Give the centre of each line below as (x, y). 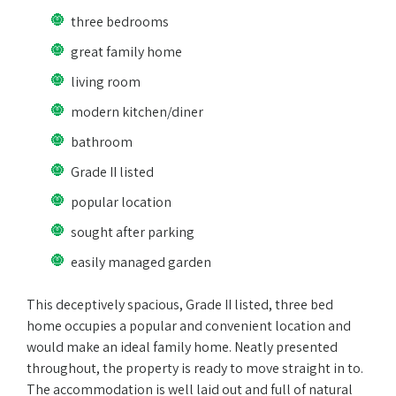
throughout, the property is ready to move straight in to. (195, 369)
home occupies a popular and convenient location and (189, 326)
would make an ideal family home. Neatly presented (182, 347)
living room (106, 82)
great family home (126, 52)
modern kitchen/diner (137, 112)
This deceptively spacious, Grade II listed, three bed (180, 305)
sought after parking (133, 232)
